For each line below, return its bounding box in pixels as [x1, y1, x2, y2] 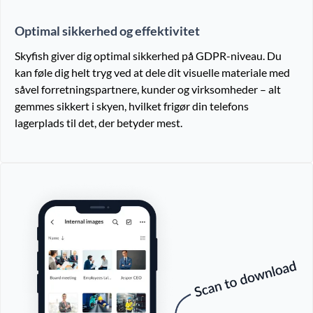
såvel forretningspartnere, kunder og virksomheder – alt [15, 82, 281, 96]
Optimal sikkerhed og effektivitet [15, 23, 200, 39]
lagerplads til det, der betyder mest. [15, 116, 182, 130]
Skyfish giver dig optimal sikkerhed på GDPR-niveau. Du [15, 49, 282, 63]
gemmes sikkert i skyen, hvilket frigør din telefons [15, 99, 249, 113]
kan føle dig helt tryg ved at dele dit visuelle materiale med [15, 66, 290, 80]
